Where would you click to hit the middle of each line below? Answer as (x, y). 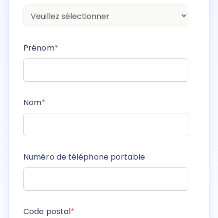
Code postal (47, 211)
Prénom (39, 48)
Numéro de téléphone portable (84, 157)
